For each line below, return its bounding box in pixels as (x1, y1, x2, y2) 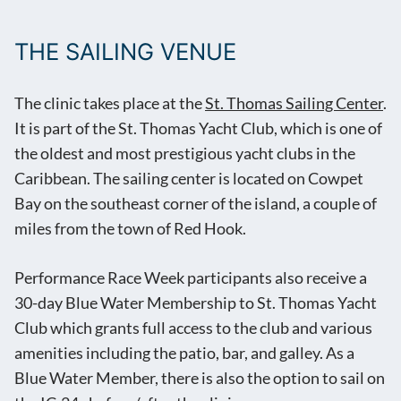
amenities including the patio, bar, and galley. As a (14, 344, 354, 363)
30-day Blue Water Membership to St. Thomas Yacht (14, 294, 377, 313)
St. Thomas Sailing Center (205, 94, 383, 114)
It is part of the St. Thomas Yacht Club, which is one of (14, 119, 382, 139)
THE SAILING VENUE (14, 38, 236, 66)
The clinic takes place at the (14, 94, 205, 114)
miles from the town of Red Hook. (14, 219, 246, 239)
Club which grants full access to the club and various (14, 319, 372, 338)
